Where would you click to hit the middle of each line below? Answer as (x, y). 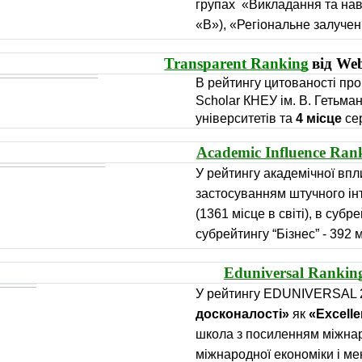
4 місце (319, 118)
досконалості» (242, 314)
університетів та (246, 118)
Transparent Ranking (237, 63)
